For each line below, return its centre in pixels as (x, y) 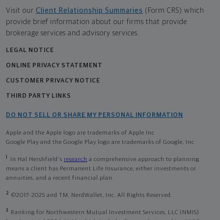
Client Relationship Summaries (89, 10)
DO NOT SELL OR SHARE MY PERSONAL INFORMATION (95, 115)
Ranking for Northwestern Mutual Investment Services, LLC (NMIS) (105, 212)
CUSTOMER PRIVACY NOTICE (53, 81)
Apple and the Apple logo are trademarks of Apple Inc (80, 133)
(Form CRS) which (175, 10)
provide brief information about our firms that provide (96, 22)
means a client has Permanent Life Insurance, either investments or (101, 169)
